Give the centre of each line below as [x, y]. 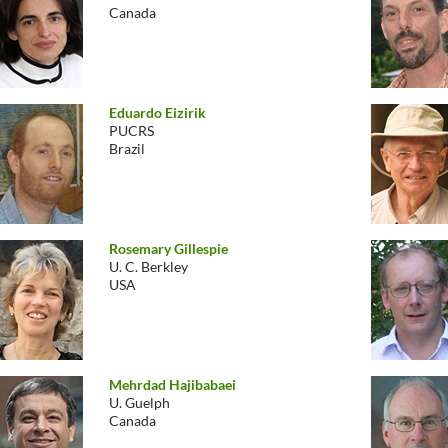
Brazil [127, 148]
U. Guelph [139, 402]
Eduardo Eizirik [157, 112]
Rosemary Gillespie [168, 248]
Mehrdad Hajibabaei [172, 384]
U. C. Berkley [148, 266]
